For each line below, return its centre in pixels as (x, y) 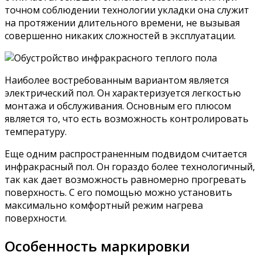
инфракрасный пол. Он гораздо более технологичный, (130, 167)
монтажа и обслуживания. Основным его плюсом (118, 106)
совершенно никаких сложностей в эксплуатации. (120, 36)
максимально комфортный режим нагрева (104, 206)
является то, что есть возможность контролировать (127, 119)
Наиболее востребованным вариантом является (117, 80)
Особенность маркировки (97, 246)
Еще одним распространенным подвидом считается (126, 154)
